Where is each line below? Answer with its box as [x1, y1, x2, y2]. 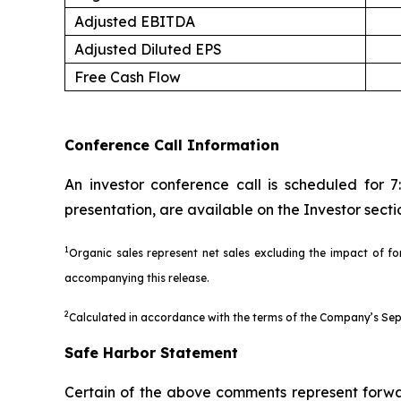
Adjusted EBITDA [74, 12, 195, 30]
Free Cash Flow [74, 67, 181, 86]
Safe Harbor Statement [64, 343, 238, 362]
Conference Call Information [64, 135, 279, 154]
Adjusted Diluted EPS [74, 39, 222, 58]
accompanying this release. [64, 270, 209, 285]
